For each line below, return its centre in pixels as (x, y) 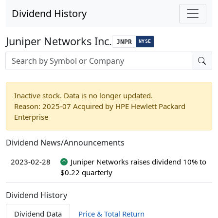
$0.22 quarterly (86, 172)
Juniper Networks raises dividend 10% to (138, 162)
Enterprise (31, 117)
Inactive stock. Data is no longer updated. (83, 95)
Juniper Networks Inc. (59, 41)
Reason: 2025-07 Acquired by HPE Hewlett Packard (100, 106)
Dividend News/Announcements (65, 143)
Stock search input (36, 56)
